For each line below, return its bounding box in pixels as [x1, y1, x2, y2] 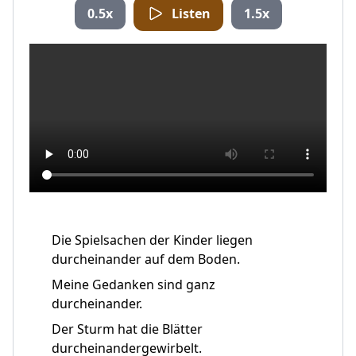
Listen [171, 5, 211, 22]
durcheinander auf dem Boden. [52, 250, 240, 268]
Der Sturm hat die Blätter [52, 320, 203, 338]
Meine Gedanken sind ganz [52, 276, 215, 293]
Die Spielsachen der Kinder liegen [52, 231, 253, 249]
